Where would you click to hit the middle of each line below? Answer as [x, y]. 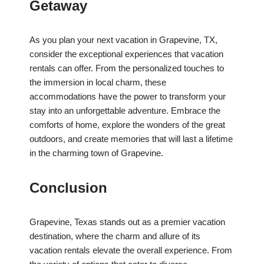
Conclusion [68, 188]
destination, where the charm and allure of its [115, 236]
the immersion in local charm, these [98, 82]
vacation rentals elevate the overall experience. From [131, 250]
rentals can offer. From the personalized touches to [127, 68]
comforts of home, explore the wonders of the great [127, 125]
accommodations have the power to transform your [128, 97]
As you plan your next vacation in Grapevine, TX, [123, 40]
